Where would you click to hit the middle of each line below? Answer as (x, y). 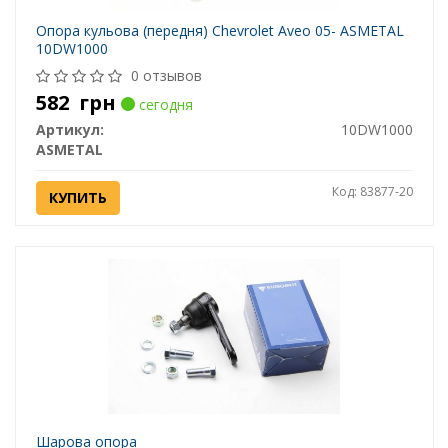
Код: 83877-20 (372, 192)
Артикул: (69, 130)
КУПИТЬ (77, 198)
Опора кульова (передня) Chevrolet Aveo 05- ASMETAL (219, 31)
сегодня (163, 105)
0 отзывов (166, 76)
